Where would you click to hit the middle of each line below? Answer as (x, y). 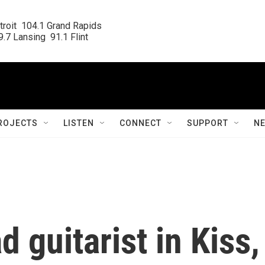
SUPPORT (208, 123)
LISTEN (79, 123)
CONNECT (140, 123)
